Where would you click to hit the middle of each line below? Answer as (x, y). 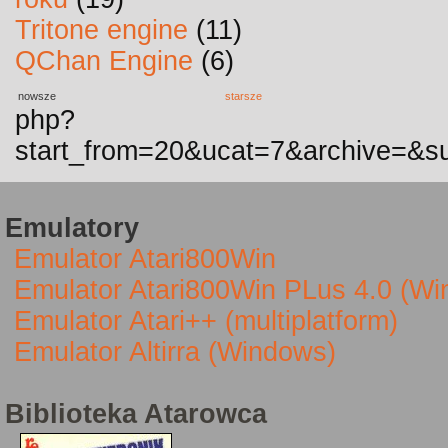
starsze (243, 96)
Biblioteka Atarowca (136, 414)
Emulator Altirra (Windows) (175, 352)
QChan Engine (104, 61)
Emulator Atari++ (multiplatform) (206, 321)
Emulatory (72, 228)
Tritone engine (101, 30)
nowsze (37, 96)
